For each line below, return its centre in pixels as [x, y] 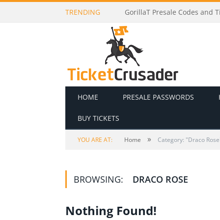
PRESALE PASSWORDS [158, 97]
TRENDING [83, 12]
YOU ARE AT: [95, 140]
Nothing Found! [111, 210]
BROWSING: [100, 179]
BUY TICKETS [98, 118]
